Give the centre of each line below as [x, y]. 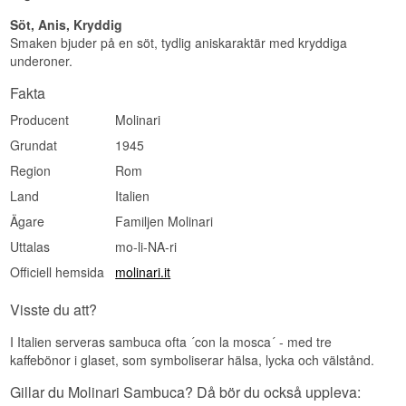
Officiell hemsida [58, 272]
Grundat [34, 145]
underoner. [42, 61]
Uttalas [30, 247]
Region [31, 171]
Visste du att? [54, 310]
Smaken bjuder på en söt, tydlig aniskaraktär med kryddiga [179, 43]
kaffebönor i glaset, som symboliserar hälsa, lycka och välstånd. [193, 360]
